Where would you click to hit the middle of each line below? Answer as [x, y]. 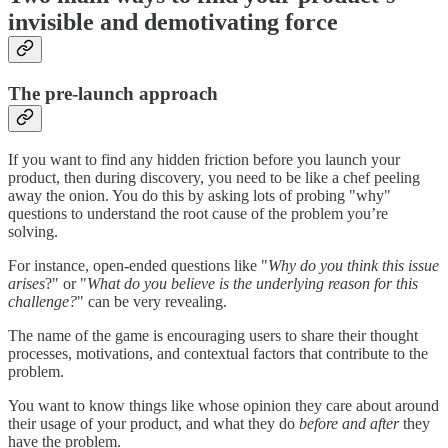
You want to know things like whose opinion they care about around [223, 405]
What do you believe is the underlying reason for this [252, 283]
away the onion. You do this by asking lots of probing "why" [199, 195]
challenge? [42, 301]
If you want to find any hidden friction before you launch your [204, 159]
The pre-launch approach [113, 93]
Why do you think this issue [353, 265]
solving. [33, 231]
